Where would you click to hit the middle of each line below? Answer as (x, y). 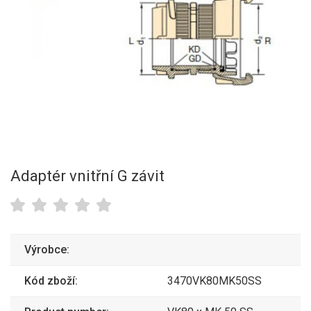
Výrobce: (47, 249)
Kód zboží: (51, 280)
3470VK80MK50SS (215, 280)
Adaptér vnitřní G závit (87, 176)
